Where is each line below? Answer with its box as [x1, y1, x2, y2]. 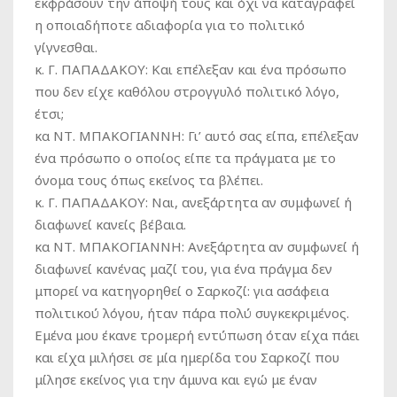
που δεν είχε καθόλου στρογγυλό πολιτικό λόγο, [35, 82, 339, 100]
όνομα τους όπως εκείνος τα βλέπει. [35, 171, 263, 189]
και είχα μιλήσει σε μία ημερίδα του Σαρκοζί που [35, 348, 339, 366]
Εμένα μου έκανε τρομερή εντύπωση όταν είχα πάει [35, 326, 360, 344]
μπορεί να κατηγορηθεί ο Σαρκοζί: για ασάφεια [35, 282, 329, 300]
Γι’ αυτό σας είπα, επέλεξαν [184, 127, 359, 144]
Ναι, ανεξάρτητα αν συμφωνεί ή [148, 193, 352, 211]
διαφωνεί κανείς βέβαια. [35, 215, 186, 233]
